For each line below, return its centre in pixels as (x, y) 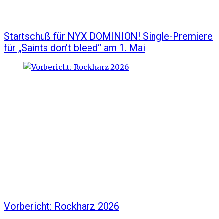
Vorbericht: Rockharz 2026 (62, 207)
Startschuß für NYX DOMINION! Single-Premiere (108, 36)
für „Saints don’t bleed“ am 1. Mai (75, 48)
